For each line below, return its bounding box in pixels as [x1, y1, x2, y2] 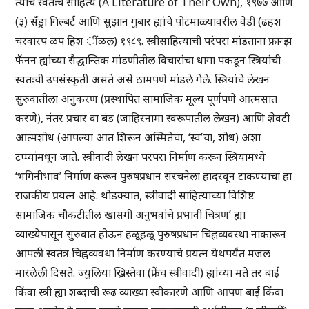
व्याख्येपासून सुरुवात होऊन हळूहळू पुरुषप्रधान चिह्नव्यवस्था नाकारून [15, 226, 287, 242]
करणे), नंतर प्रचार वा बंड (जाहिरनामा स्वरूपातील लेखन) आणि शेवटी [15, 110, 290, 126]
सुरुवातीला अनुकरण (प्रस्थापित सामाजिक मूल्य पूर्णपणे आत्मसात [15, 91, 278, 107]
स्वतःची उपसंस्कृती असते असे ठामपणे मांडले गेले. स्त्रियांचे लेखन [15, 72, 270, 88]
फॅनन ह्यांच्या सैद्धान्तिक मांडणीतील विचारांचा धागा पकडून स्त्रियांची [15, 52, 281, 68]
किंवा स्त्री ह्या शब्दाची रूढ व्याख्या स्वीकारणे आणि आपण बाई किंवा [15, 284, 284, 300]
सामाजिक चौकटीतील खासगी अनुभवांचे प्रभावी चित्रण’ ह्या [15, 207, 246, 223]
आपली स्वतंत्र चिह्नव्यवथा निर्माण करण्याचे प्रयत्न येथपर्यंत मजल [15, 246, 271, 261]
